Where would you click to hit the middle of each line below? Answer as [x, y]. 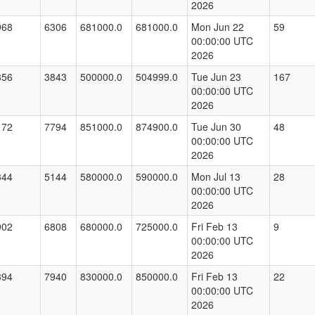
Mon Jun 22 [218, 27]
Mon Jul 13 [216, 177]
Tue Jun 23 [216, 77]
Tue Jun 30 [216, 127]
